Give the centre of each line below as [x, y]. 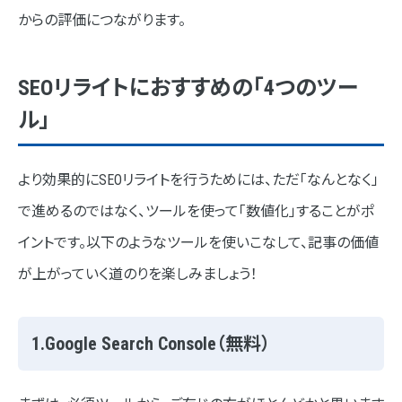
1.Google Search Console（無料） [151, 344]
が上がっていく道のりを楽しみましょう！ [138, 275]
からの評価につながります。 [102, 21]
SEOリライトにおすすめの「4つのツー [188, 88]
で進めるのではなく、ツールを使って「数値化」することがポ [196, 212]
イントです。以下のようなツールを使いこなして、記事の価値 [198, 243]
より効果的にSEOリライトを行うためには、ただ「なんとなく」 [198, 180]
